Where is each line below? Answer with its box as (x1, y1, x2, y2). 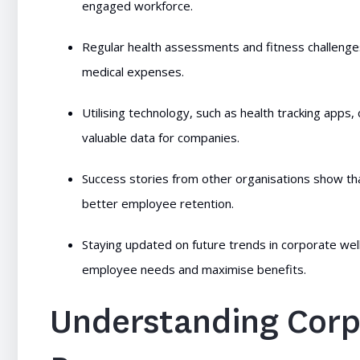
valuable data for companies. (82, 129, 239, 145)
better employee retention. (82, 195, 234, 211)
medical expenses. (82, 63, 184, 80)
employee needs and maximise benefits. (82, 261, 306, 277)
